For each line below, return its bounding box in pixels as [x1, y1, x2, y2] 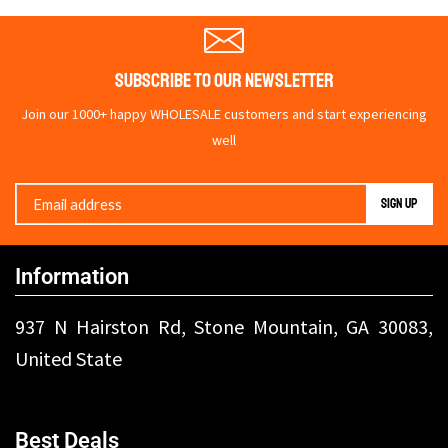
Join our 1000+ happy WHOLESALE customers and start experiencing [21, 105, 427, 124]
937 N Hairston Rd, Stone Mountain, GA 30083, [15, 314, 433, 340]
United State [15, 346, 122, 372]
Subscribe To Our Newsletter [114, 68, 334, 94]
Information [15, 263, 129, 290]
